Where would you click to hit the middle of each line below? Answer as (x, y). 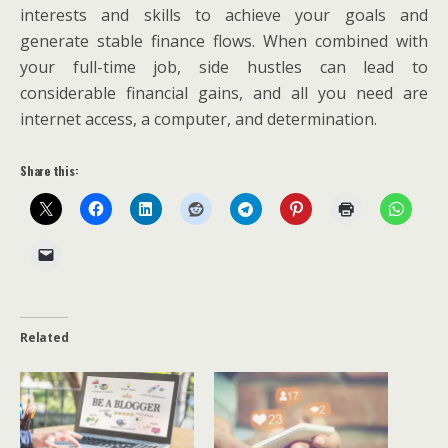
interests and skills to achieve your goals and (224, 14)
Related (44, 337)
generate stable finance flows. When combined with (224, 40)
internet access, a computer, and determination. (198, 118)
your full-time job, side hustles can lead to (224, 66)
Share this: (49, 170)
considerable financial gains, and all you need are (224, 92)
